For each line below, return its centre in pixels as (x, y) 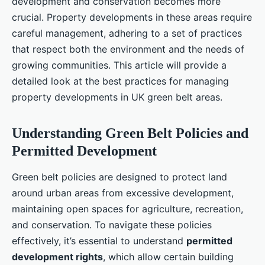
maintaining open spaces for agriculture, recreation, (127, 209)
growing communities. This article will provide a (119, 65)
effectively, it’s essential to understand (99, 241)
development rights (57, 257)
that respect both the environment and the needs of (128, 49)
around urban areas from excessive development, (123, 193)
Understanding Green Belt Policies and (130, 133)
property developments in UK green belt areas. (117, 97)
